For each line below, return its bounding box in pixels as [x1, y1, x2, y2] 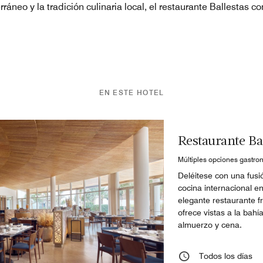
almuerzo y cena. [178, 220, 242, 230]
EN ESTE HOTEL [99, 87, 164, 97]
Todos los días [199, 251, 253, 261]
